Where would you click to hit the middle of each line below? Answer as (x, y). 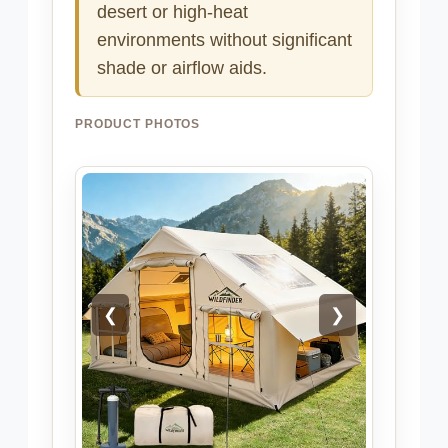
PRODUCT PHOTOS (138, 124)
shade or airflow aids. (182, 68)
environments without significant (224, 40)
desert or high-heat (172, 12)
